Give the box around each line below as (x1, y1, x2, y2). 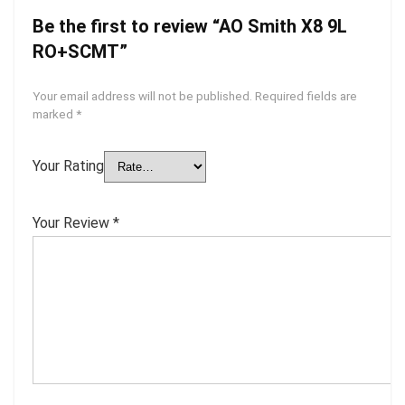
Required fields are (255, 89, 357, 103)
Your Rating (33, 157, 104, 174)
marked (33, 107, 76, 121)
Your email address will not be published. (33, 89, 252, 103)
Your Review (33, 214, 113, 231)
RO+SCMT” (33, 41, 127, 62)
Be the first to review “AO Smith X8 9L (33, 15, 347, 37)
